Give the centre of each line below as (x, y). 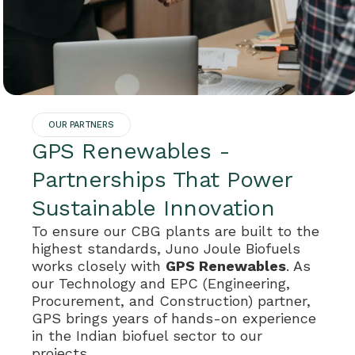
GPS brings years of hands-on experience (174, 319)
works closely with (99, 266)
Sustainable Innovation (153, 208)
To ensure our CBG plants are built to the (176, 231)
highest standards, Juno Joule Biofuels (166, 249)
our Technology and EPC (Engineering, (161, 284)
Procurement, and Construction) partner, (171, 301)
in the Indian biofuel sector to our (147, 336)
